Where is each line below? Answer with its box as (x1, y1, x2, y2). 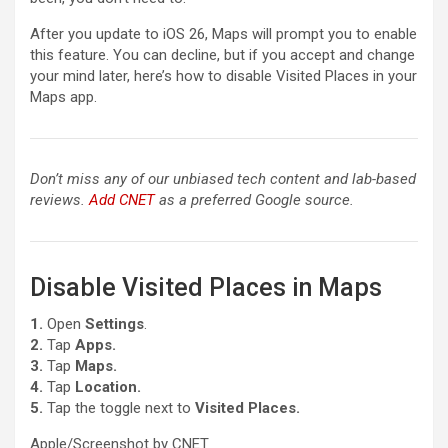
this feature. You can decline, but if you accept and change (30, 46, 415, 65)
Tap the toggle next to (47, 399, 191, 418)
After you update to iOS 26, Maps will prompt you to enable (30, 25, 417, 44)
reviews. (30, 191, 89, 210)
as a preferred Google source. (155, 191, 354, 210)
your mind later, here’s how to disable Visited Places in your (30, 67, 417, 86)
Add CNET (89, 191, 155, 210)
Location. (71, 378, 141, 397)
